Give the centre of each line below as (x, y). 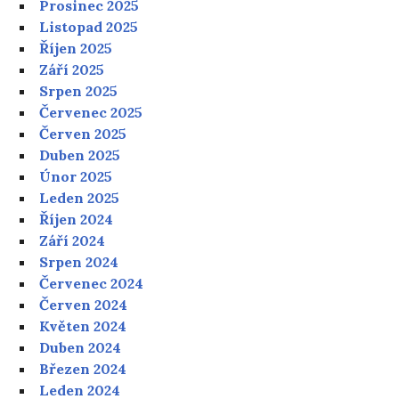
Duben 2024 (81, 348)
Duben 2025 (80, 155)
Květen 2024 (83, 326)
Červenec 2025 (91, 113)
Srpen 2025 (79, 91)
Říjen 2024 (77, 220)
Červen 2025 (83, 134)
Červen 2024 (84, 305)
